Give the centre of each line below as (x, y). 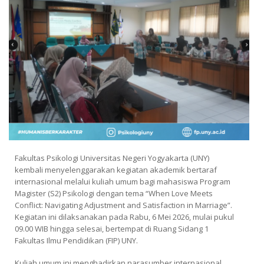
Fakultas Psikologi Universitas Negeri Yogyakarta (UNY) (112, 158)
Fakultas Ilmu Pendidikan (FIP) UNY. (76, 240)
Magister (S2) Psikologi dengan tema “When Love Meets (114, 193)
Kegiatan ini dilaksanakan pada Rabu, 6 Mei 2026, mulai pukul (124, 217)
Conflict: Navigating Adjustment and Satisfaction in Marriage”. (123, 205)
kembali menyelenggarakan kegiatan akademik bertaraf (116, 169)
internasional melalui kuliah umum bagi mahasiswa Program (123, 181)
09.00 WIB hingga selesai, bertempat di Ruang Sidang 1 (112, 228)
